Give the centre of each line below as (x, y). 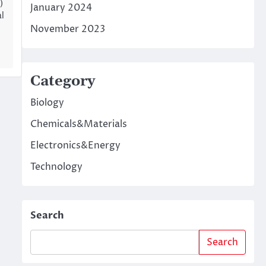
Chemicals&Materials (78, 124)
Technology (56, 167)
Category (62, 81)
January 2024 (61, 8)
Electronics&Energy (75, 145)
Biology (47, 103)
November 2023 (67, 29)
